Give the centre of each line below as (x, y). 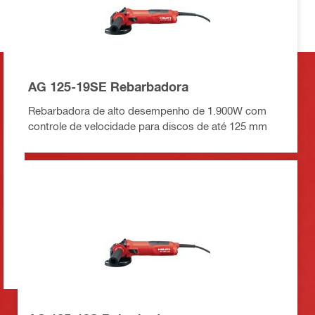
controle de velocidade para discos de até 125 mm (148, 126)
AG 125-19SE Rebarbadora (108, 86)
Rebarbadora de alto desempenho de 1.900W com (147, 110)
